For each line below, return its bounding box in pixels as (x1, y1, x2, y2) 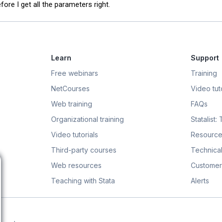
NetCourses (51, 84, 90, 93)
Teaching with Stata (51, 176, 115, 185)
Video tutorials (51, 130, 98, 139)
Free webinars (51, 69, 98, 78)
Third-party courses (51, 146, 116, 155)
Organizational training (51, 115, 124, 124)
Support (190, 54, 219, 62)
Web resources (51, 161, 102, 170)
